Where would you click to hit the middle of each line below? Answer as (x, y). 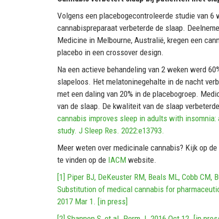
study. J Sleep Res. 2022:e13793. (111, 130)
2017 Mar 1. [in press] (92, 201)
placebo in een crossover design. (110, 52)
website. (142, 160)
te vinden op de (83, 160)
